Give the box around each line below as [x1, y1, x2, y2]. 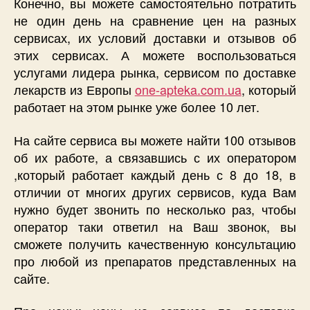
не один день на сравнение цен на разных [14, 11, 296, 30]
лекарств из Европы [14, 80, 135, 99]
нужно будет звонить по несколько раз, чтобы [14, 199, 296, 218]
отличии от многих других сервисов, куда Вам [14, 182, 296, 201]
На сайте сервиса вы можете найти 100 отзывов [14, 130, 296, 149]
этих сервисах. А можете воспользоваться [14, 46, 296, 64]
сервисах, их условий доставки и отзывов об [14, 28, 296, 47]
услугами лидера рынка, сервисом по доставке [14, 63, 296, 82]
